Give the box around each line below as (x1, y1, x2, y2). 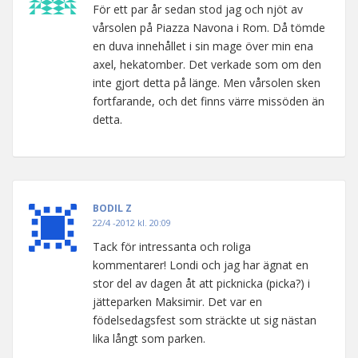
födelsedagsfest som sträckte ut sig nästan (93, 312, 316, 328)
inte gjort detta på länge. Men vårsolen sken (93, 74, 320, 90)
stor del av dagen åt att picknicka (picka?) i (93, 275, 310, 291)
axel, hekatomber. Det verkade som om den (93, 56, 321, 72)
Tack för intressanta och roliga (93, 238, 251, 254)
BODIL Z (93, 201, 132, 215)
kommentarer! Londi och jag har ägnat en (93, 257, 308, 272)
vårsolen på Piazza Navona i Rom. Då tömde (93, 19, 325, 35)
